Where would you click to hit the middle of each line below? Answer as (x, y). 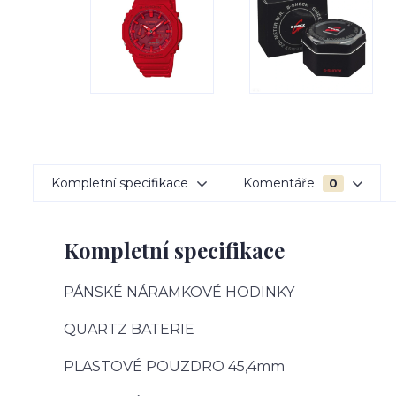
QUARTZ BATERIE (129, 329)
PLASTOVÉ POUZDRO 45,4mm (174, 366)
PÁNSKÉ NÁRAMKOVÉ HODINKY (179, 292)
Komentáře (281, 183)
